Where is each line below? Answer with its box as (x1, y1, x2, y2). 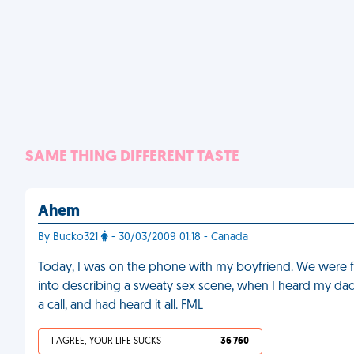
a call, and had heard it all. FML (38, 299, 203, 312)
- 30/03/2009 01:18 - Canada (108, 232, 248, 243)
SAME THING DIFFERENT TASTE (25, 149, 239, 165)
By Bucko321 (38, 232, 101, 243)
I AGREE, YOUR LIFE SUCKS (51, 337, 161, 346)
